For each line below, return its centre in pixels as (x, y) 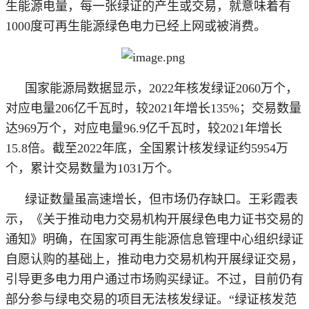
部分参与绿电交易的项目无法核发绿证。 (117, 299)
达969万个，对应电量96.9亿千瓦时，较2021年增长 (144, 128)
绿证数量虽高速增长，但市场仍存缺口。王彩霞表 (161, 199)
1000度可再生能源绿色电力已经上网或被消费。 (136, 26)
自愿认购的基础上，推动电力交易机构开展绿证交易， (154, 259)
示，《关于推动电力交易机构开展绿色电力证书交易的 (154, 219)
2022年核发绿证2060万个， (223, 88)
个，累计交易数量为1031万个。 (92, 168)
